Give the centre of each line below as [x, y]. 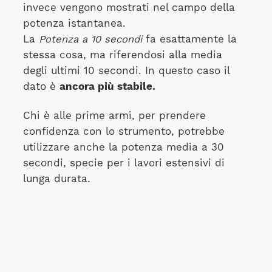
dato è [41, 86]
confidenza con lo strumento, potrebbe [124, 131]
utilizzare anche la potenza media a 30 [123, 147]
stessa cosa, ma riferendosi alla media [122, 55]
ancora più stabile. [107, 86]
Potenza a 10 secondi [90, 39]
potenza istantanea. [74, 23]
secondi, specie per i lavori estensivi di [124, 163]
